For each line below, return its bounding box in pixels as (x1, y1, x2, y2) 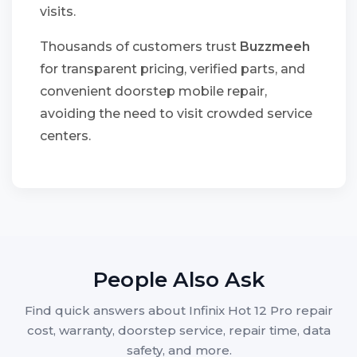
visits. (40, 4, 76, 19)
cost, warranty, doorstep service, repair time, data (27, 323, 331, 338)
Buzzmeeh (240, 39, 310, 54)
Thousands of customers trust (40, 39, 240, 54)
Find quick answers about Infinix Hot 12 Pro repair (25, 303, 333, 318)
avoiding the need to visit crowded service (40, 106, 312, 121)
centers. (40, 128, 91, 143)
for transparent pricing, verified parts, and (40, 61, 305, 76)
